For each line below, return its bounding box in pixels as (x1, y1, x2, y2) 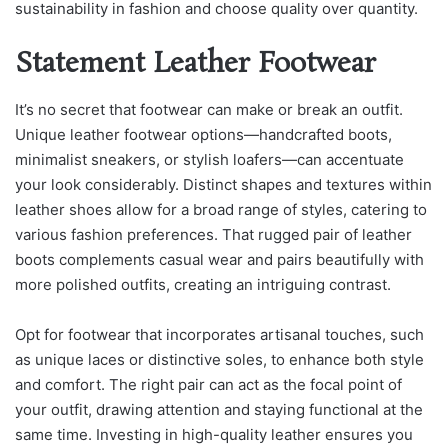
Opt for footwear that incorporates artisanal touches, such (15, 324, 424, 344)
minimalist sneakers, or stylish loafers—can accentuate (15, 149, 404, 169)
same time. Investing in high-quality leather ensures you (15, 424, 413, 444)
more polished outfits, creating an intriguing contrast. (15, 274, 391, 294)
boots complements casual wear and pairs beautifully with (15, 249, 424, 269)
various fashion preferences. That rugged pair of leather (15, 224, 412, 244)
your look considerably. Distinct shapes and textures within (15, 174, 432, 194)
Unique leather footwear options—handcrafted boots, (15, 124, 392, 144)
